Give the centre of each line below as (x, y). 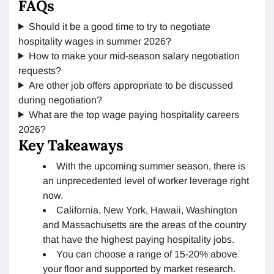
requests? (41, 70)
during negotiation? (61, 100)
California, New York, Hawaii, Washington (147, 210)
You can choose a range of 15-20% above (147, 254)
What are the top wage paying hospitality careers (134, 114)
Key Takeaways (71, 145)
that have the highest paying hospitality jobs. (139, 239)
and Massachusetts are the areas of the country (145, 224)
